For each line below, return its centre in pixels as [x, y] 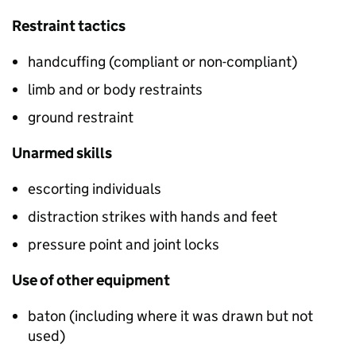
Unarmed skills [62, 153]
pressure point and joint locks [124, 245]
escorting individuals [95, 189]
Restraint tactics [69, 26]
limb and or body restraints [115, 90]
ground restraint [81, 118]
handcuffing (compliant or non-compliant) [163, 62]
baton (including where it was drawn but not [170, 316]
